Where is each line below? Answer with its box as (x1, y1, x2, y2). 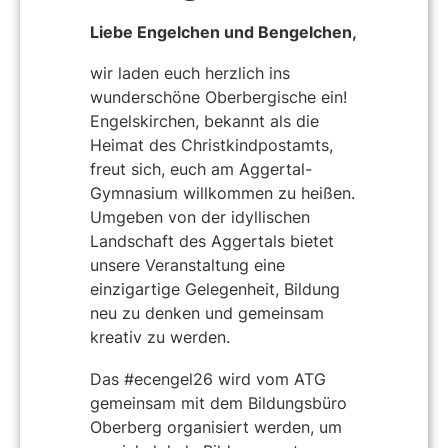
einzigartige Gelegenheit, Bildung (90, 279, 340, 300)
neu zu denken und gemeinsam (90, 303, 324, 324)
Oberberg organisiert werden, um (90, 416, 342, 437)
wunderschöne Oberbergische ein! (90, 87, 347, 108)
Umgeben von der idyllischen (90, 207, 310, 228)
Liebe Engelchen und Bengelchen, (90, 21, 357, 42)
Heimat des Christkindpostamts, (90, 135, 333, 156)
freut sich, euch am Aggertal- (90, 159, 312, 180)
